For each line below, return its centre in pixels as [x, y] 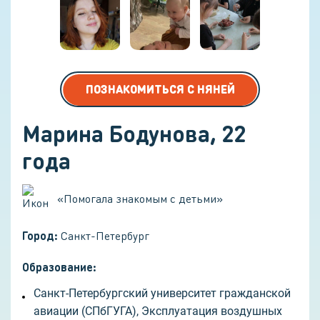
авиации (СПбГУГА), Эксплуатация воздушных [158, 311]
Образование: [59, 267]
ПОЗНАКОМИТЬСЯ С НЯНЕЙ [160, 89]
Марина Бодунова [116, 134]
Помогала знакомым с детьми [140, 198]
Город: [40, 236]
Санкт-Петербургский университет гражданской [162, 294]
